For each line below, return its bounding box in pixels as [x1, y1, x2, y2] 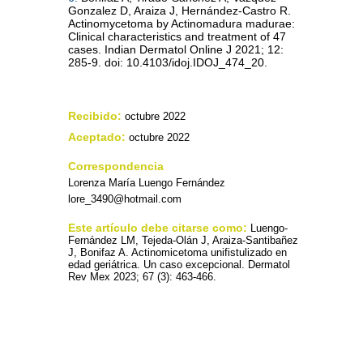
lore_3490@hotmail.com [68, 192, 181, 205]
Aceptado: [68, 130, 126, 143]
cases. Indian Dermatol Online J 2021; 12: [68, 42, 284, 56]
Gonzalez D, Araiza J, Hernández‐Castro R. [68, 3, 291, 17]
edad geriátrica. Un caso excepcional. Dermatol [68, 258, 290, 271]
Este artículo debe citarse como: [68, 220, 250, 234]
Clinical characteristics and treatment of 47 [68, 29, 286, 43]
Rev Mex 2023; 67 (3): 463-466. [68, 270, 216, 283]
